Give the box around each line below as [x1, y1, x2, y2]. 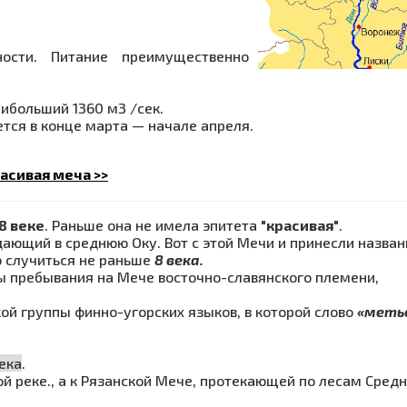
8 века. [154, 251, 203, 269]
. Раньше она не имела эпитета [45, 216, 261, 234]
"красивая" [261, 216, 339, 234]
